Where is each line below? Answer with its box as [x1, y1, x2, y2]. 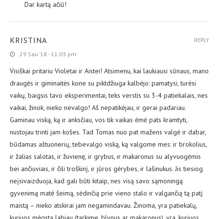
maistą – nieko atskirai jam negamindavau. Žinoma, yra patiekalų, [10, 201, 197, 210]
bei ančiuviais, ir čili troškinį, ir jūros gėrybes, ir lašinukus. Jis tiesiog [10, 164, 203, 174]
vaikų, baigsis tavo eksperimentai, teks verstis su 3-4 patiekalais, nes [10, 91, 208, 100]
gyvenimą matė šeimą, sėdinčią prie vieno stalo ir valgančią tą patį [10, 189, 203, 198]
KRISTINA [10, 35, 47, 45]
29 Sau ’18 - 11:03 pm [20, 50, 76, 58]
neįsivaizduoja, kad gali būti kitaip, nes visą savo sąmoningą [10, 176, 183, 186]
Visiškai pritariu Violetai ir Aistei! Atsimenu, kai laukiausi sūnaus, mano [10, 66, 209, 76]
